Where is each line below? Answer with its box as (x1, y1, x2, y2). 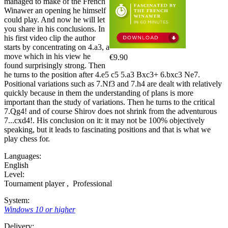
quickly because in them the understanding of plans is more (4, 89, 193, 98)
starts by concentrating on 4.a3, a (4, 43, 109, 52)
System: (4, 196, 30, 205)
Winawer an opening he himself (4, 6, 106, 15)
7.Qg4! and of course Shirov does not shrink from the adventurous (4, 107, 217, 116)
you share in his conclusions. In (4, 24, 105, 34)
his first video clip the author (4, 34, 95, 43)
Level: (4, 170, 24, 179)
